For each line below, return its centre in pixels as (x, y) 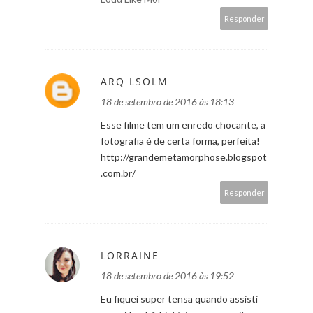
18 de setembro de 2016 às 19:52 (167, 275)
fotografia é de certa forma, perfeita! (180, 140)
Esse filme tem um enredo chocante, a (183, 124)
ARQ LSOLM (134, 81)
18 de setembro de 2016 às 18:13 (167, 101)
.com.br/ (118, 173)
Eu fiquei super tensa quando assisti (179, 298)
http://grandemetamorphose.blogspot (184, 156)
